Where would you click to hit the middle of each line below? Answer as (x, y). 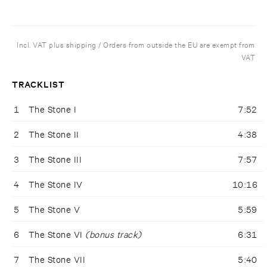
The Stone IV (56, 184)
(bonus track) (114, 234)
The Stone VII (57, 259)
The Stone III (55, 159)
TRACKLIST (39, 84)
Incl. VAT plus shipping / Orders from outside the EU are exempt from (136, 44)
